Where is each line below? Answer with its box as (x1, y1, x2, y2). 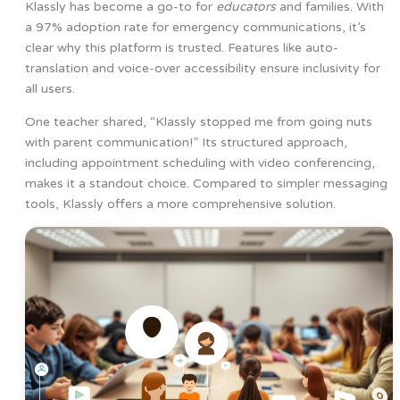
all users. (24, 81, 75, 97)
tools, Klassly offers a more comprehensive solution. (24, 196, 336, 212)
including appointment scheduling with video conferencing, (24, 155, 375, 171)
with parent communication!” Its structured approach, (24, 135, 347, 151)
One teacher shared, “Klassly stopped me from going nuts (24, 114, 372, 130)
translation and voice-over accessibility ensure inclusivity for (24, 61, 380, 77)
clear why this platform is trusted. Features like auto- (24, 40, 338, 56)
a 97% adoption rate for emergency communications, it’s (24, 20, 366, 36)
